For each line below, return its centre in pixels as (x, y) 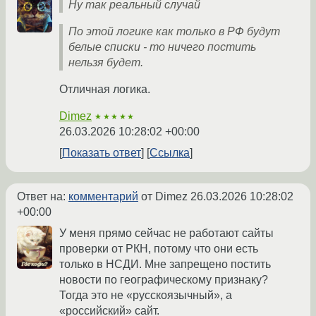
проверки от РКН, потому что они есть (159, 248)
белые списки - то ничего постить (162, 47)
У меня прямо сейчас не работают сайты (166, 233)
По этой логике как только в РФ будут (174, 31)
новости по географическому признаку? (164, 279)
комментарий (103, 196)
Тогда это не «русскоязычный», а (146, 295)
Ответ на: (43, 196)
